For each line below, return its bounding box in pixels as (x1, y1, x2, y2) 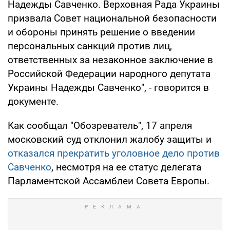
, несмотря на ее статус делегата (51, 161, 201, 173)
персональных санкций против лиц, (8, 40, 172, 52)
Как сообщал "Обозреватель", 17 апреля (8, 119, 192, 131)
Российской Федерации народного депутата (8, 67, 210, 80)
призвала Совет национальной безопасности (8, 12, 217, 24)
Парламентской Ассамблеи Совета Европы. (8, 175, 209, 187)
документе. (8, 95, 59, 107)
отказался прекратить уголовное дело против (8, 147, 220, 159)
